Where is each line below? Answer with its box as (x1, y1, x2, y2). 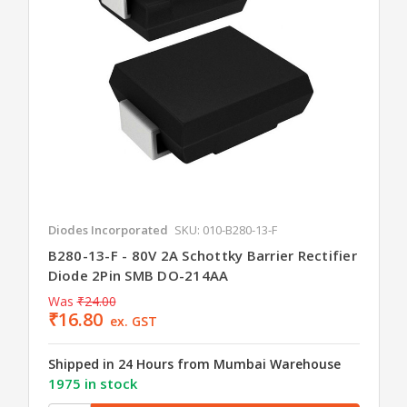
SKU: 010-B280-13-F (174, 222, 277, 239)
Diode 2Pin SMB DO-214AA (47, 266, 229, 285)
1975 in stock (47, 374, 137, 393)
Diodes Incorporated (47, 222, 168, 239)
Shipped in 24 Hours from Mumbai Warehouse (47, 355, 341, 373)
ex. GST (110, 313, 158, 331)
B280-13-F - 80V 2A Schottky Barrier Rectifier (47, 246, 357, 265)
